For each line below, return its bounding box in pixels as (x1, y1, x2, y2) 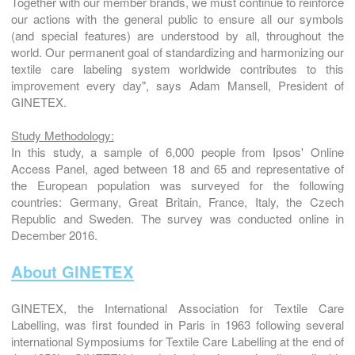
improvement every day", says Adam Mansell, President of (11, 76, 344, 94)
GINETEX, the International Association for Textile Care (11, 299, 344, 316)
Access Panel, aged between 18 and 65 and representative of (11, 159, 344, 177)
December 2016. (11, 226, 97, 243)
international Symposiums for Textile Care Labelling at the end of (11, 332, 344, 349)
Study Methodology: (11, 126, 114, 143)
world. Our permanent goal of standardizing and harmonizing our (11, 43, 344, 60)
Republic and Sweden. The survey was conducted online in (11, 209, 344, 227)
